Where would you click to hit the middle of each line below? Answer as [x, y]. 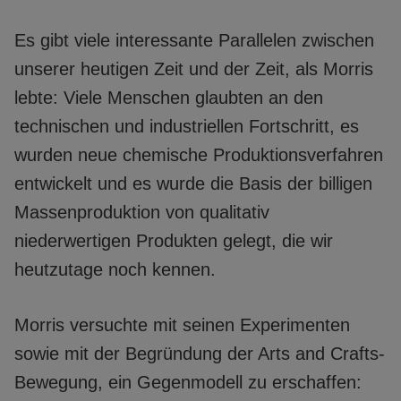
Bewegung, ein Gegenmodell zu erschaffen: [188, 382]
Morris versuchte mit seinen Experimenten [182, 324]
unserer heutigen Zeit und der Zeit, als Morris [194, 68]
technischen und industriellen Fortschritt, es [187, 126]
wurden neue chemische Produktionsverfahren [199, 154]
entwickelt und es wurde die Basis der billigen [193, 183]
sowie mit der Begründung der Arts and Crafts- [200, 353]
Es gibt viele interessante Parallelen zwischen [194, 40]
